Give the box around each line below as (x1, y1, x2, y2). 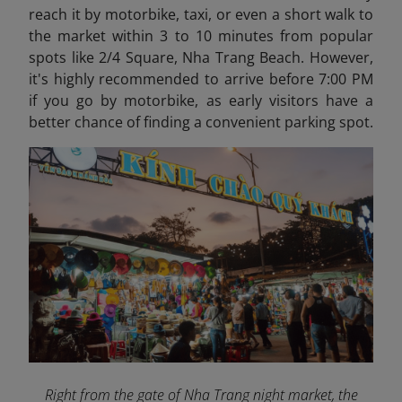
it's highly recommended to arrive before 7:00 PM (29, 69, 373, 89)
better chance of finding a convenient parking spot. (29, 112, 373, 132)
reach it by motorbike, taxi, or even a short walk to (29, 4, 373, 24)
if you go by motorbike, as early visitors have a (29, 91, 373, 110)
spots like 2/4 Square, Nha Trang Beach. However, (29, 48, 373, 67)
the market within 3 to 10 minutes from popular (29, 26, 373, 46)
